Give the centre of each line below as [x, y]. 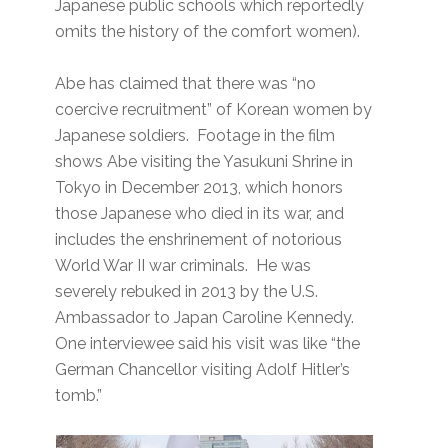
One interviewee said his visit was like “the [208, 344]
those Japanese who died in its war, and [200, 214]
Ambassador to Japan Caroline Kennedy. [207, 318]
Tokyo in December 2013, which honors [199, 188]
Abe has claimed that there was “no [186, 84]
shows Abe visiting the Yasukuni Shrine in [204, 162]
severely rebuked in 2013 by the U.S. [187, 292]
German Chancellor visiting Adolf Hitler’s [203, 370]
